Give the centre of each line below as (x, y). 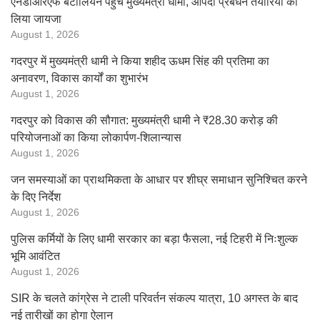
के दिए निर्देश (36, 197)
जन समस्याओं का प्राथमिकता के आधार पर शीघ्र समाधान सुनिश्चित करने (159, 180)
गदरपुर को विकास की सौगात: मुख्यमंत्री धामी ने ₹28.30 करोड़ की (144, 120)
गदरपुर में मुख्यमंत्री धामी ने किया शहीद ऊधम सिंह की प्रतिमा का (140, 61)
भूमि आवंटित (35, 256)
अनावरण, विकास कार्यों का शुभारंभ (79, 78)
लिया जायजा (36, 19)
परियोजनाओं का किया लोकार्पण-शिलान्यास (96, 137)
